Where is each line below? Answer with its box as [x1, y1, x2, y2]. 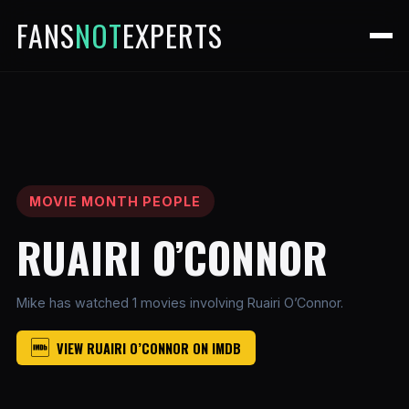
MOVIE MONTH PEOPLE [29, 193, 202, 209]
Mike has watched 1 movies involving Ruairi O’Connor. [16, 295, 343, 311]
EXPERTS [121, 14, 223, 57]
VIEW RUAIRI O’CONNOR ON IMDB [56, 338, 241, 358]
